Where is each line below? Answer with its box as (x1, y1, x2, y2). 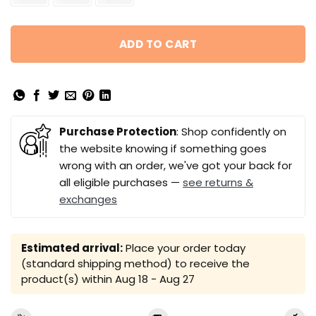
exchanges (59, 191, 117, 207)
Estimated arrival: (21, 240, 123, 255)
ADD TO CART (119, 37, 197, 52)
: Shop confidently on (176, 123, 286, 139)
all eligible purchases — (59, 174, 183, 190)
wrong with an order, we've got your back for (59, 157, 292, 173)
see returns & (183, 174, 253, 190)
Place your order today (123, 240, 245, 255)
